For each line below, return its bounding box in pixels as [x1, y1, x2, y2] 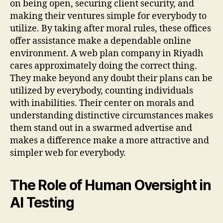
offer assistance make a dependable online [10, 35, 191, 47]
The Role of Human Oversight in [10, 176, 212, 194]
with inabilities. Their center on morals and [10, 97, 194, 109]
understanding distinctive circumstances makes [10, 110, 213, 121]
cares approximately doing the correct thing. [10, 60, 197, 72]
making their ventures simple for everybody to [10, 10, 207, 22]
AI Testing [10, 194, 74, 211]
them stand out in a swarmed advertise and [10, 122, 192, 134]
